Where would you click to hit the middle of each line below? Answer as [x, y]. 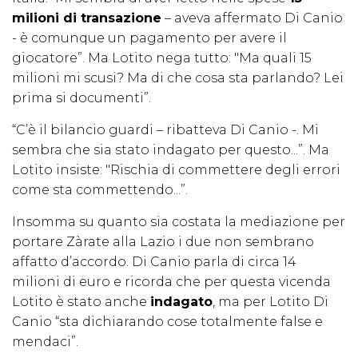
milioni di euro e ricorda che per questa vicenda [171, 282]
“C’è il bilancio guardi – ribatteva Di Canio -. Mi [165, 130]
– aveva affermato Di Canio [252, 18]
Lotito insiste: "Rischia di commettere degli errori [176, 170]
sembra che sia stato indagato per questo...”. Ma [171, 150]
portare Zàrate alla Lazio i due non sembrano [163, 242]
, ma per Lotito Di [270, 302]
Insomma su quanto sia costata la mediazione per [179, 222]
